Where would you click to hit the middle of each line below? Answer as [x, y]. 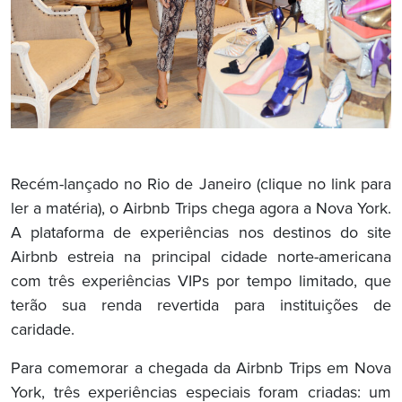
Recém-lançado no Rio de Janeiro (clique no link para [201, 185]
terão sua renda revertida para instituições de [201, 306]
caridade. [43, 331]
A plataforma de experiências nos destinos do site [201, 234]
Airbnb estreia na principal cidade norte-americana [201, 258]
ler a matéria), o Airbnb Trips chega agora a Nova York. [201, 210]
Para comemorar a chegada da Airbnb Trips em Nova [201, 369]
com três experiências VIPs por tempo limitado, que [201, 282]
